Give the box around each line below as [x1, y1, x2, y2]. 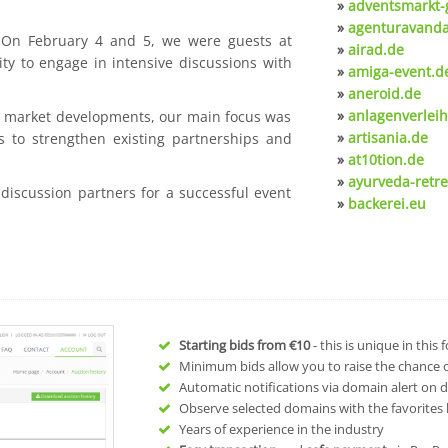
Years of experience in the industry [176, 420, 384, 438]
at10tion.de [347, 150, 424, 169]
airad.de [347, 40, 404, 59]
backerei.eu [347, 194, 426, 213]
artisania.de [347, 128, 428, 147]
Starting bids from [179, 336, 289, 354]
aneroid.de [347, 84, 421, 103]
